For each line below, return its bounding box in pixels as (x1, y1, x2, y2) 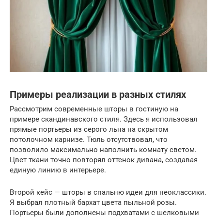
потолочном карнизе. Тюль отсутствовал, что (10, 135, 168, 144)
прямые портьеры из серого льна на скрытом (10, 125, 168, 134)
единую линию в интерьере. (10, 166, 106, 175)
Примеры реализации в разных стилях (10, 89, 186, 100)
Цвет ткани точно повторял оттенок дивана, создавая (10, 155, 198, 165)
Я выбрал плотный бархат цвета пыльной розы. (10, 198, 177, 207)
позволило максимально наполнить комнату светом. (10, 145, 197, 155)
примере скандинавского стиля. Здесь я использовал (10, 115, 198, 124)
